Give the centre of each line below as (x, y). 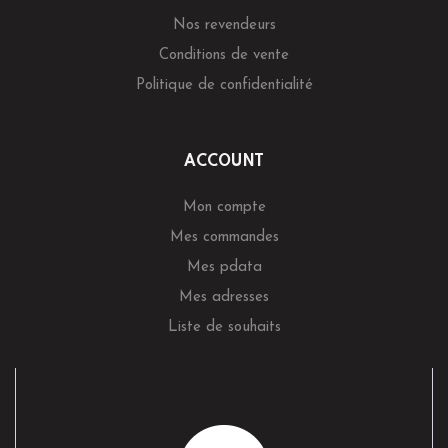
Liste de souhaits (224, 327)
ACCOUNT (224, 162)
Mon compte (224, 207)
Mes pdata (224, 267)
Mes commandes (224, 237)
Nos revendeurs (224, 25)
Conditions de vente (224, 55)
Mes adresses (224, 297)
